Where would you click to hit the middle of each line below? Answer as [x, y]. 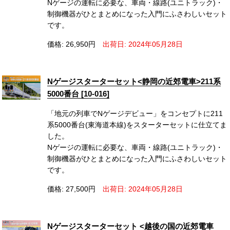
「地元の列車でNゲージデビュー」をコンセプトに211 [135, 114]
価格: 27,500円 [72, 189]
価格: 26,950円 [72, 44]
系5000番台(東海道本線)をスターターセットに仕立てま [137, 125]
